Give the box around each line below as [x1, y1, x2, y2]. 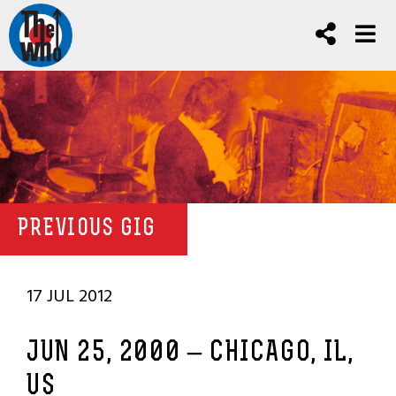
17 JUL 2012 [27, 282, 112, 310]
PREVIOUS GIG [18, 217, 156, 241]
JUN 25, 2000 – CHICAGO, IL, [27, 339, 354, 368]
